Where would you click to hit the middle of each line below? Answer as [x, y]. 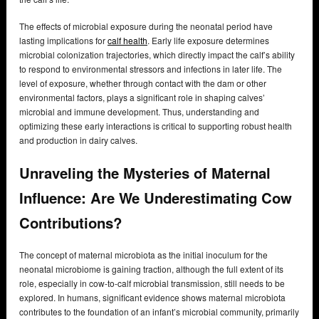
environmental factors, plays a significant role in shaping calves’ [142, 97]
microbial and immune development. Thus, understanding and [139, 111]
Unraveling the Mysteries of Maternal [145, 172]
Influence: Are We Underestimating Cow [156, 197]
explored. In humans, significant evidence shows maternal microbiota [152, 298]
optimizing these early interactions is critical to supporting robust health [156, 125]
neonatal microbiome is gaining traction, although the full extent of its [151, 269]
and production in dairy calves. [78, 140]
